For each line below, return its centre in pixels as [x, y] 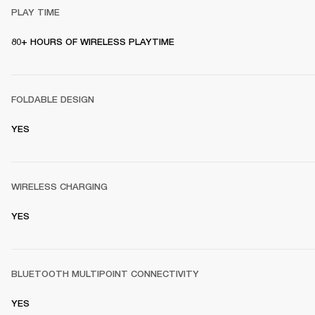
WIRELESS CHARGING [59, 187]
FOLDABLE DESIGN [53, 100]
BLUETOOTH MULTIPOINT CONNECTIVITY [105, 274]
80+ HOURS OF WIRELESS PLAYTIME [93, 42]
